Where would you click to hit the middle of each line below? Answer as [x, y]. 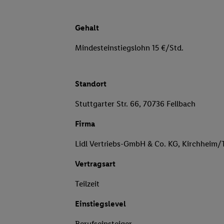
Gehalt [87, 28]
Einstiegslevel [100, 204]
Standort [91, 84]
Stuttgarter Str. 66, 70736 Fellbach [135, 104]
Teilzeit [87, 184]
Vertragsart [95, 164]
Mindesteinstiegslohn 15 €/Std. [129, 48]
